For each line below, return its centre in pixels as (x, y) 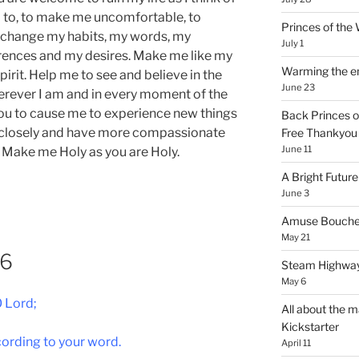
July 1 (292, 43)
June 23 (298, 87)
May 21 (295, 237)
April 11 (296, 343)
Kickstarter (310, 326)
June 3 (295, 193)
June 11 (296, 149)
